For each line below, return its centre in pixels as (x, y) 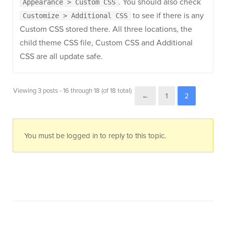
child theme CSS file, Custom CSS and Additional (106, 43)
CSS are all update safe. (61, 56)
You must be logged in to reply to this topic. (95, 135)
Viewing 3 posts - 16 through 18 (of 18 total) (72, 91)
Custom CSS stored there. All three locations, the (106, 29)
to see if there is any (167, 16)
